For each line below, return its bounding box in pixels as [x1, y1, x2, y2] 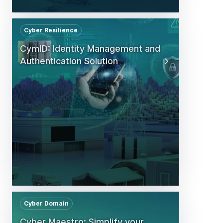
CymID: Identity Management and [20, 43, 160, 54]
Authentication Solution [20, 55, 118, 66]
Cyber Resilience [24, 26, 78, 34]
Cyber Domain [24, 199, 69, 207]
